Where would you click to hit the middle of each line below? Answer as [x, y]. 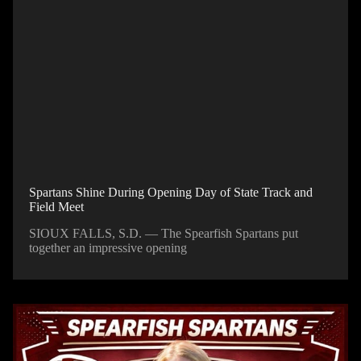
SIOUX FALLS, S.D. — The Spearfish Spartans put [164, 233]
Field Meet [56, 206]
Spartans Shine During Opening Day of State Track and [171, 192]
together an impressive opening [108, 247]
